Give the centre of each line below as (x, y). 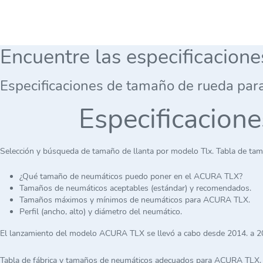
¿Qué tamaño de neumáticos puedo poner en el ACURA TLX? (131, 176)
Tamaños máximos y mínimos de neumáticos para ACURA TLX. (134, 200)
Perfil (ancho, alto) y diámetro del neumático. (100, 212)
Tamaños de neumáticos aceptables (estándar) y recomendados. (135, 188)
